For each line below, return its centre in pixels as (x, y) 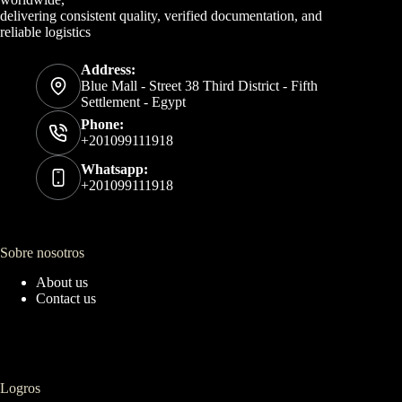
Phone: (102, 125)
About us (62, 283)
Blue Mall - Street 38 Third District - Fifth (199, 86)
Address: (108, 70)
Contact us (66, 299)
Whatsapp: (114, 170)
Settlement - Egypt (133, 102)
